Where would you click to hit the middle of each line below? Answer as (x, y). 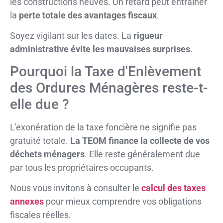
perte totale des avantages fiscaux (88, 15)
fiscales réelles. (41, 215)
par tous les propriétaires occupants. (82, 167)
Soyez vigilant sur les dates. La (72, 36)
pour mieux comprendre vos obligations (123, 202)
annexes (27, 202)
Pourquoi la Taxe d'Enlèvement (106, 71)
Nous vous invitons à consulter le (76, 188)
